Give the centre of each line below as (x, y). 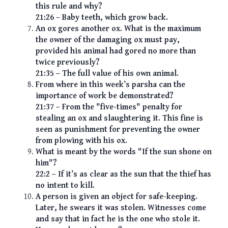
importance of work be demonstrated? (104, 96)
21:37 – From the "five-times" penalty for (109, 107)
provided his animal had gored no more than (116, 51)
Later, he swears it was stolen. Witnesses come (121, 208)
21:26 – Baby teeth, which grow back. (102, 18)
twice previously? (67, 63)
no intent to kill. (65, 186)
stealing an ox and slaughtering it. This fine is (119, 119)
